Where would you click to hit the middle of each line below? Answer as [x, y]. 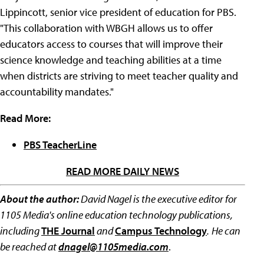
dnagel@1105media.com [113, 247]
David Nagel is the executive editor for [158, 199]
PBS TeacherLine [60, 145]
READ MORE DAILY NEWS [123, 171]
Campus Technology [161, 231]
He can [226, 231]
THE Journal [68, 231]
